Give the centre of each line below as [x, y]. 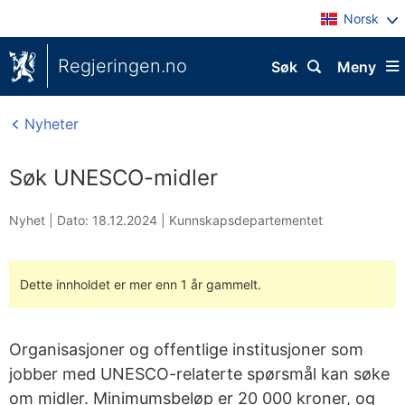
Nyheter [49, 124]
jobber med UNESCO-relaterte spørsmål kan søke [199, 374]
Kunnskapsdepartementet [246, 220]
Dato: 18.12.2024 [107, 220]
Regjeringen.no [122, 66]
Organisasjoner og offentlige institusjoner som [186, 349]
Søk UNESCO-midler [113, 178]
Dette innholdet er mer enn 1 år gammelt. [141, 284]
